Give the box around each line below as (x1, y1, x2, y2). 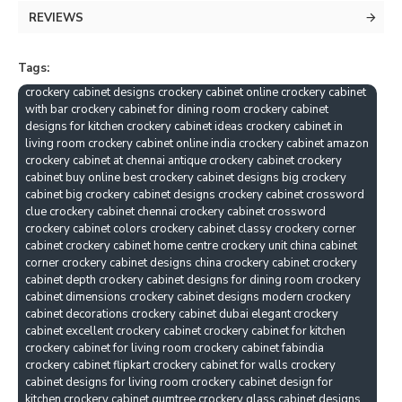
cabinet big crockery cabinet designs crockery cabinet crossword (25, 186, 364, 203)
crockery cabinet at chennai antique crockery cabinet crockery (25, 152, 342, 169)
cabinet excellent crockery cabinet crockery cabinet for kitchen (25, 322, 345, 339)
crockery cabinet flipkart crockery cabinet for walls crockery (25, 356, 336, 373)
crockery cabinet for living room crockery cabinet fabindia (25, 339, 324, 356)
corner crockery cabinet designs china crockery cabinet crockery (25, 254, 357, 271)
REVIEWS (29, 9, 83, 26)
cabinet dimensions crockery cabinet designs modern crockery (25, 288, 351, 305)
